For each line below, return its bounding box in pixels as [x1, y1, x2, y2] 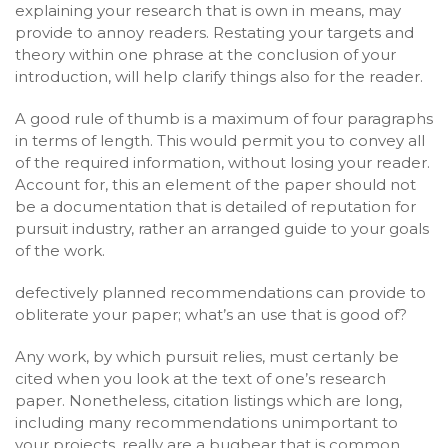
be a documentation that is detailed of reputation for [15, 197, 416, 216]
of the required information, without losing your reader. [15, 153, 430, 172]
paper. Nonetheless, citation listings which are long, [15, 391, 402, 410]
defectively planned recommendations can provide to [15, 283, 426, 302]
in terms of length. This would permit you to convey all [15, 131, 425, 150]
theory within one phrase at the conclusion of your [15, 45, 396, 64]
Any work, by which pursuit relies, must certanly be [15, 347, 399, 366]
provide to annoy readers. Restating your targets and [15, 23, 414, 42]
